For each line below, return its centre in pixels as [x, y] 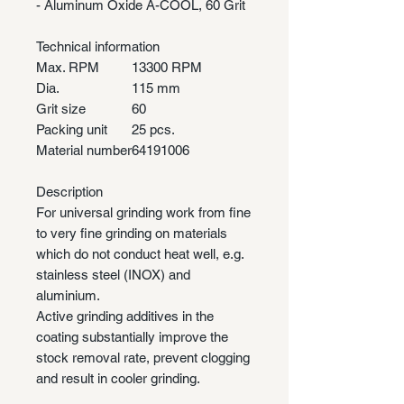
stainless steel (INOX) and [113, 274]
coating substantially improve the [132, 336]
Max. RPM [68, 67]
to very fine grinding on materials [132, 233]
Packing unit [72, 129]
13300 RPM [167, 67]
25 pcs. [153, 129]
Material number [84, 150]
